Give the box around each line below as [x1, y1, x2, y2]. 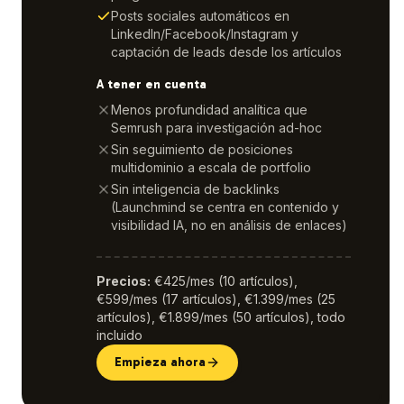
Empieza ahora [115, 354, 206, 370]
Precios [96, 273, 147, 289]
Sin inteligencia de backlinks [111, 181, 280, 197]
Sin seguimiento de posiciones [111, 142, 293, 157]
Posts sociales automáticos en [111, 8, 289, 23]
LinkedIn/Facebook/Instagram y [111, 26, 298, 41]
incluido [96, 327, 142, 343]
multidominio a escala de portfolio [111, 160, 311, 175]
